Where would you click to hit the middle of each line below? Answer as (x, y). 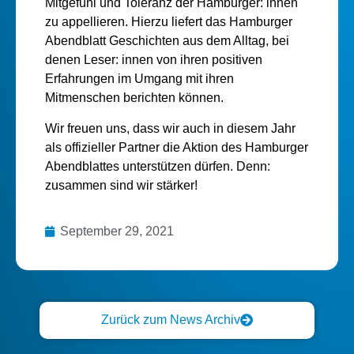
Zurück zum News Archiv (171, 319)
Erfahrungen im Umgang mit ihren (139, 79)
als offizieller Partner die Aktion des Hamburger (176, 147)
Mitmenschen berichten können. (134, 98)
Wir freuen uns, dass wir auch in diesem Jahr (170, 128)
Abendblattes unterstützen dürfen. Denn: (157, 166)
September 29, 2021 (117, 232)
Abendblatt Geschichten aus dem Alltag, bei (167, 41)
